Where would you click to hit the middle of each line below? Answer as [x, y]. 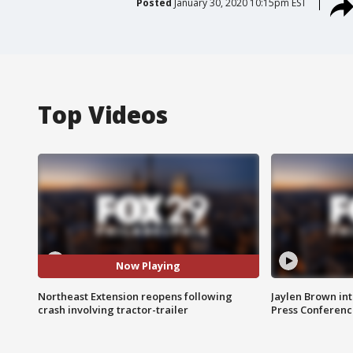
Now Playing [149, 266]
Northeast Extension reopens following [135, 296]
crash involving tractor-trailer [113, 309]
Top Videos [103, 114]
